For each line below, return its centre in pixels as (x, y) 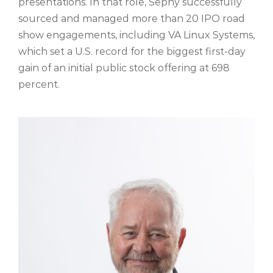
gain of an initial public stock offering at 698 (124, 68)
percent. (39, 84)
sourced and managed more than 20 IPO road (132, 18)
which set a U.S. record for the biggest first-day (132, 51)
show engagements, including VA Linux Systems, (136, 35)
